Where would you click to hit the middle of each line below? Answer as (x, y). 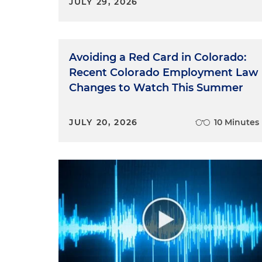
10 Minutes (237, 122)
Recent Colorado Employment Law (164, 72)
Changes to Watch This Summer (156, 87)
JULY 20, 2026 (104, 122)
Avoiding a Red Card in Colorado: (158, 57)
